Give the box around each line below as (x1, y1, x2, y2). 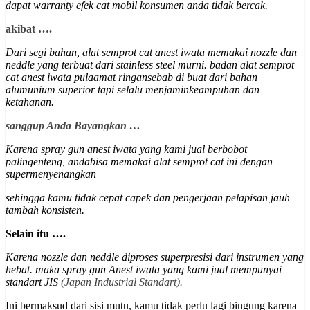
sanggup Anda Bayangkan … (6, 120, 140, 132)
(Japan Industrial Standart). (61, 276, 183, 289)
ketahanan (6, 96, 51, 109)
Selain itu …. (6, 228, 66, 240)
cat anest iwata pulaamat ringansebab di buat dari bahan (6, 71, 257, 84)
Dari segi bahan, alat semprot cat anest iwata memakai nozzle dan (6, 46, 297, 59)
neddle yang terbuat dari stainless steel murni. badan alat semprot (6, 59, 294, 71)
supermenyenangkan (6, 168, 96, 181)
